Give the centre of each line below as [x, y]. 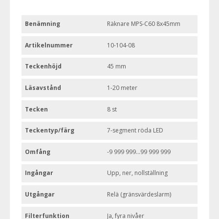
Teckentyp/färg [50, 131]
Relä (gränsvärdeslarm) [139, 194]
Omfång [38, 152]
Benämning [43, 24]
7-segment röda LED [135, 131]
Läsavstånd [43, 88]
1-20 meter [122, 88]
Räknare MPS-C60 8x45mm [144, 24]
